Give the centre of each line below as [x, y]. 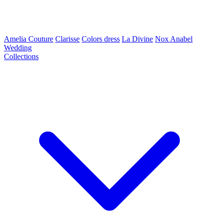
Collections [21, 56]
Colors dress [101, 39]
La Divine [137, 39]
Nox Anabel [174, 39]
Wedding [18, 48]
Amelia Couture [29, 39]
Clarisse [67, 39]
